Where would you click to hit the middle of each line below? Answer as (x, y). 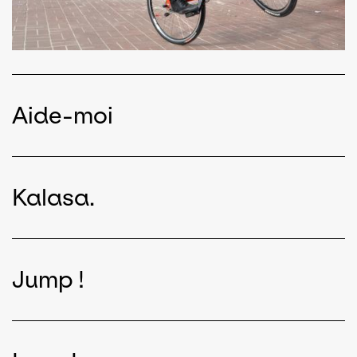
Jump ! (48, 279)
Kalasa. (53, 197)
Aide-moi (63, 115)
